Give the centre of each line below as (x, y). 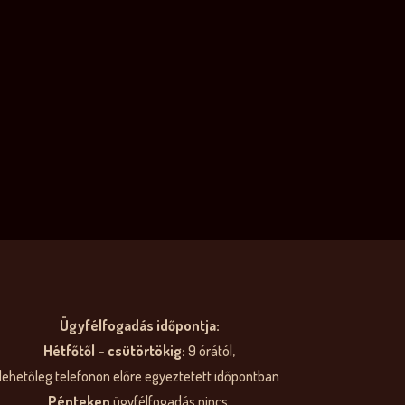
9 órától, (211, 351)
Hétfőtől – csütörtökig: (115, 351)
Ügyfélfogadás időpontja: (139, 326)
